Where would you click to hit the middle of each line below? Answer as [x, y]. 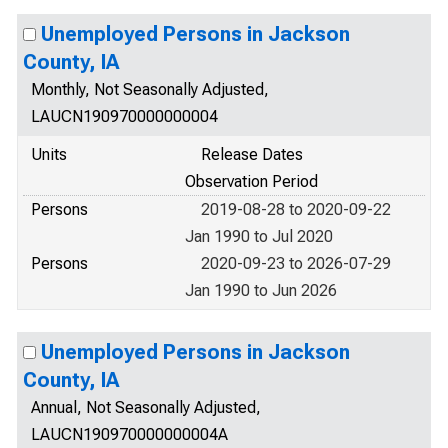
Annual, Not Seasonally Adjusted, [146, 407]
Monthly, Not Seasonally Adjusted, [150, 89]
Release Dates [252, 154]
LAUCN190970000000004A [129, 434]
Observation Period [251, 181]
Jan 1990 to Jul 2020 [259, 236]
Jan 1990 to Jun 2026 [261, 290]
